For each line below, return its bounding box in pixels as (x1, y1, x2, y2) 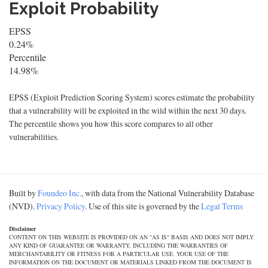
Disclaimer (9, 224, 36, 233)
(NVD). (9, 200, 36, 212)
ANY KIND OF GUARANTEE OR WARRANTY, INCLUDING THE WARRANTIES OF (9, 241, 228, 249)
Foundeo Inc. (38, 187, 81, 199)
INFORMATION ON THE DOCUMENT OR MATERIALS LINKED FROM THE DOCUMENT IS (9, 258, 252, 266)
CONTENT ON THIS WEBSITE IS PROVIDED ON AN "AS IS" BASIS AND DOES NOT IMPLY (9, 233, 254, 241)
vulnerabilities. (9, 131, 59, 142)
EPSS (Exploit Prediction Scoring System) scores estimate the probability (9, 92, 255, 103)
